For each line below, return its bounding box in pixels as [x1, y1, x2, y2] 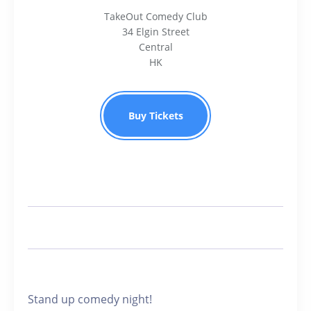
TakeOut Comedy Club [103, 10, 208, 23]
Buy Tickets [128, 109, 183, 122]
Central [138, 40, 173, 53]
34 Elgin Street [121, 25, 190, 38]
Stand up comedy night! [28, 292, 152, 307]
